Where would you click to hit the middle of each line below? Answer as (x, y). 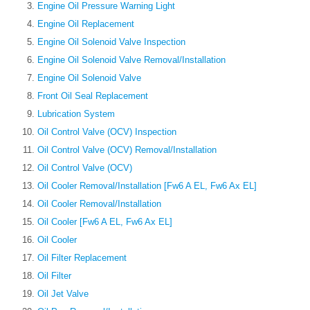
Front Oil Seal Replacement (93, 96)
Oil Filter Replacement (82, 258)
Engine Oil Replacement (86, 24)
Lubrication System (76, 114)
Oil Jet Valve (63, 294)
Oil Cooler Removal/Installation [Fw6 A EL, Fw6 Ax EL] (147, 186)
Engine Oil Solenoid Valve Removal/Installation (131, 60)
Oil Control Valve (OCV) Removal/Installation (127, 150)
